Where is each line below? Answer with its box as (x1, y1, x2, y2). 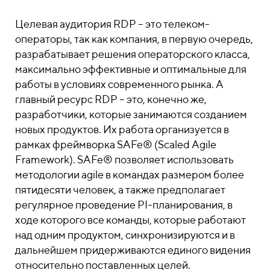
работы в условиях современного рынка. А (15, 78, 224, 90)
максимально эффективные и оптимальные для (15, 63, 246, 75)
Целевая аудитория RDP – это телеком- (15, 17, 210, 30)
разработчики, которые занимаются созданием (15, 108, 247, 121)
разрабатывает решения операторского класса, (15, 48, 250, 60)
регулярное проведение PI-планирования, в (15, 198, 233, 211)
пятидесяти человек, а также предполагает (15, 183, 225, 196)
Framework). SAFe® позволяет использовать (15, 153, 234, 166)
